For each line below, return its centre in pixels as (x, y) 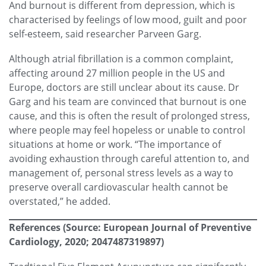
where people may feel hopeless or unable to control (127, 130)
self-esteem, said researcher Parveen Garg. (105, 34)
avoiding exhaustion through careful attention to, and (129, 159)
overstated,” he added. (60, 202)
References (35, 228)
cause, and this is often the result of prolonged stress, (129, 116)
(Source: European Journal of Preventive (157, 228)
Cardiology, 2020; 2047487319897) (86, 242)
